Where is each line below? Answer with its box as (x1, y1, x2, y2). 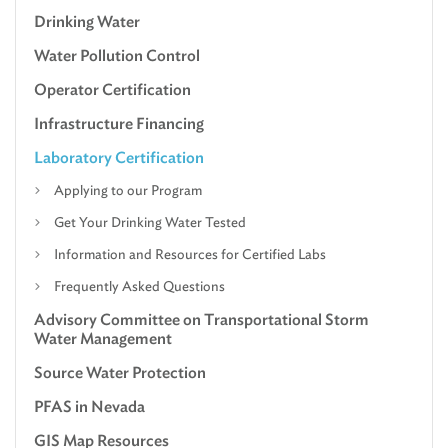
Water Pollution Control (34, 46, 200, 65)
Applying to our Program (54, 182, 202, 198)
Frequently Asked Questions (54, 278, 225, 294)
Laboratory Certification (34, 148, 204, 167)
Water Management (34, 329, 172, 348)
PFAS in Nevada (34, 397, 145, 416)
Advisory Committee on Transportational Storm (34, 310, 369, 329)
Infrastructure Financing (34, 114, 204, 133)
